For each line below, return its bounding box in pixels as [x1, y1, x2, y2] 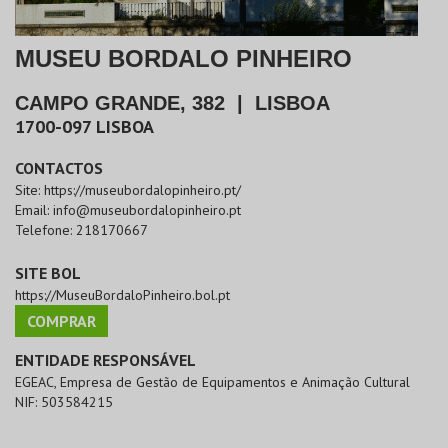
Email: [15, 201, 53, 220]
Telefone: [15, 221, 76, 240]
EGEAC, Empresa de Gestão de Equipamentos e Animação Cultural [15, 373, 410, 392]
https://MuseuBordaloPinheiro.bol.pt [15, 286, 230, 305]
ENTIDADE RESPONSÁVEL [15, 350, 196, 371]
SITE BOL [15, 263, 81, 284]
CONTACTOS [15, 158, 103, 179]
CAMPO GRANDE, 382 [15, 92, 225, 115]
